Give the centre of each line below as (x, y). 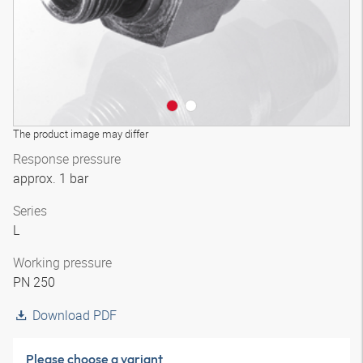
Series (30, 211)
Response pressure (67, 159)
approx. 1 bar (52, 178)
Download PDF (75, 315)
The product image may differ (81, 134)
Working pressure (62, 263)
